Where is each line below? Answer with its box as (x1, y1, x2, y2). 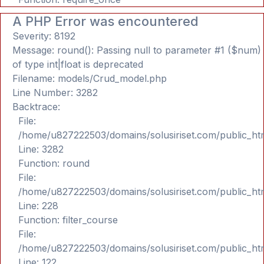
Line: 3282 (18, 143, 64, 155)
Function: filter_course (18, 214, 118, 226)
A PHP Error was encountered (12, 14, 199, 29)
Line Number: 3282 (12, 87, 98, 98)
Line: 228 (18, 200, 58, 212)
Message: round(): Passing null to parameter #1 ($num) (12, 44, 261, 56)
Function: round (18, 157, 90, 169)
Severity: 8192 (12, 30, 75, 42)
